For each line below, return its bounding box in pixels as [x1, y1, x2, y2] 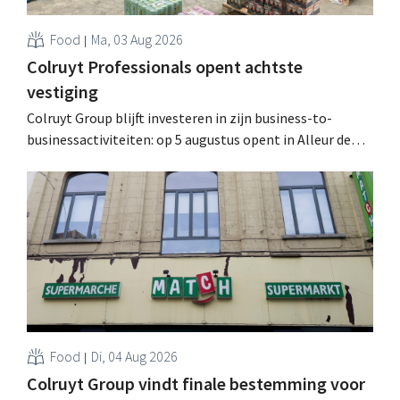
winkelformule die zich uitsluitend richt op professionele [27, 172, 373, 191]
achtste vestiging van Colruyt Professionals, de [27, 151, 314, 170]
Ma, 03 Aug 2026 [91, 29, 183, 48]
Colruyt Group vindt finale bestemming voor [27, 371, 365, 395]
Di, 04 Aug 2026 [91, 346, 178, 365]
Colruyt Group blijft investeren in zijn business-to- [27, 108, 332, 127]
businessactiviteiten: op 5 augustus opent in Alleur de [27, 129, 351, 148]
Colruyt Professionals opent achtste [27, 54, 303, 78]
